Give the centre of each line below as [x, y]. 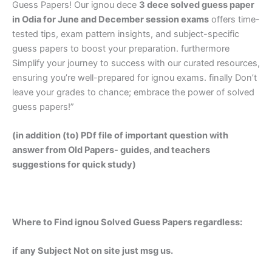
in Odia [28, 19]
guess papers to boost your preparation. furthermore [121, 49]
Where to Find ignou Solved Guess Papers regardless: [127, 223]
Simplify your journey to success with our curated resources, [136, 63]
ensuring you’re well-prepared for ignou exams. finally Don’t [134, 78]
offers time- [234, 19]
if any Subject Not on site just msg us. [93, 251]
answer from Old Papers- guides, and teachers [111, 150]
